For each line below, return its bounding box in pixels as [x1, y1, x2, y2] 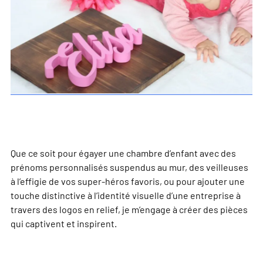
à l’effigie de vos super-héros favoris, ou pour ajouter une [11, 176, 245, 187]
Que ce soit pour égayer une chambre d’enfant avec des [11, 147, 236, 159]
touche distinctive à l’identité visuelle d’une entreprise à [11, 190, 241, 201]
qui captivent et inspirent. [11, 218, 117, 229]
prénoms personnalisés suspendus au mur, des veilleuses [11, 161, 248, 173]
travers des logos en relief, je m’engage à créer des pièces [11, 204, 248, 215]
